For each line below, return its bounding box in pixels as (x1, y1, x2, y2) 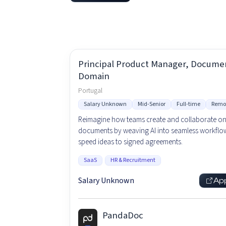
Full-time (176, 100, 200, 109)
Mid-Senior (137, 100, 165, 109)
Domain (78, 70, 109, 84)
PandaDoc (102, 208, 144, 222)
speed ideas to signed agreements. (78, 136, 183, 147)
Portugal (78, 85, 102, 96)
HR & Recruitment (110, 156, 155, 165)
